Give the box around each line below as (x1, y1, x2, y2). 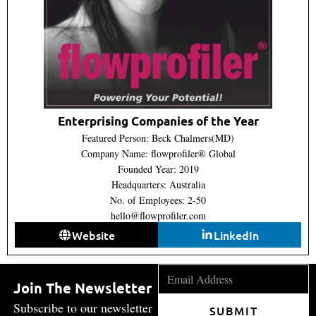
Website (71, 226, 115, 243)
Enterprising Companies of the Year (57, 113, 259, 128)
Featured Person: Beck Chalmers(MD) (82, 130, 234, 145)
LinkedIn (214, 226, 260, 243)
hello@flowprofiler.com (110, 208, 206, 222)
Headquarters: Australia (111, 177, 205, 191)
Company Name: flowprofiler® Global (80, 146, 236, 160)
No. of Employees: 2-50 (110, 193, 206, 207)
